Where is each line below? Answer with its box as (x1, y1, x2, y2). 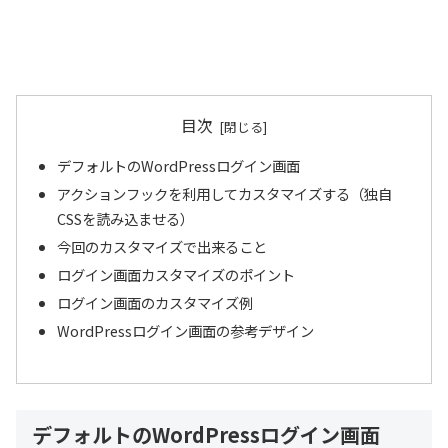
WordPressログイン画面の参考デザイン (57, 319, 315, 341)
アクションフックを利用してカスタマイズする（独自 (57, 183, 393, 205)
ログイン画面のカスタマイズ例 (57, 291, 254, 313)
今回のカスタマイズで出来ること (57, 236, 268, 258)
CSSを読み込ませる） (57, 208, 195, 230)
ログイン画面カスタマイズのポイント (57, 264, 296, 286)
